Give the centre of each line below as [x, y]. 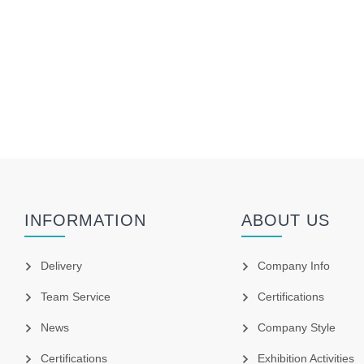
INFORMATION [86, 221]
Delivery [62, 266]
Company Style [296, 328]
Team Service [76, 297]
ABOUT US [285, 221]
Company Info [293, 266]
